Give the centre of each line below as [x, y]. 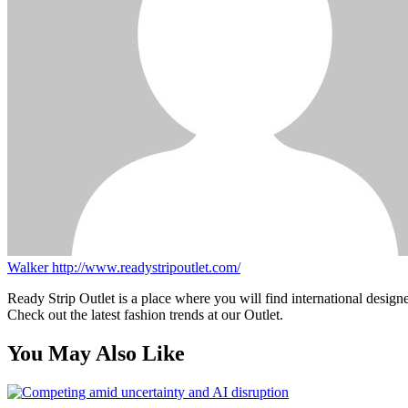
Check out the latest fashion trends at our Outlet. [145, 315]
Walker [30, 268]
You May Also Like [96, 353]
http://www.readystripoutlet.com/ [146, 268]
